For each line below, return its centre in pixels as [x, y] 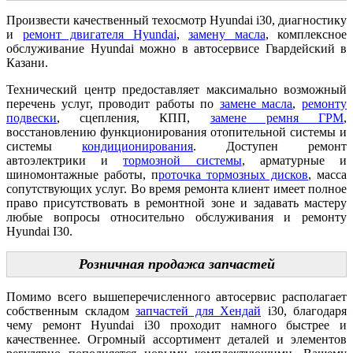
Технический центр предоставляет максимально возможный [176, 89]
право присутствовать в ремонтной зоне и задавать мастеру [176, 203]
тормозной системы [182, 160]
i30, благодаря [304, 310]
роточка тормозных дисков [233, 174]
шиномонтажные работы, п [82, 174]
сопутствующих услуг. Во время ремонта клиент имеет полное [176, 188]
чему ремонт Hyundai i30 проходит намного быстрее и [176, 325]
